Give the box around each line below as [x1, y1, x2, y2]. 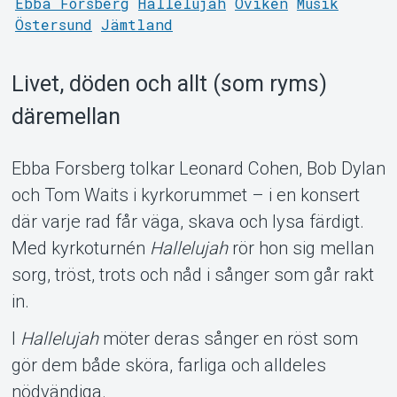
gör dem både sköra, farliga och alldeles [11, 354, 326, 376]
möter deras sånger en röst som [97, 327, 358, 349]
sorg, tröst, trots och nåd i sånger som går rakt [11, 263, 374, 285]
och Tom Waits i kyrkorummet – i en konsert [11, 183, 360, 206]
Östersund [14, 14, 92, 34]
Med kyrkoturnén [11, 237, 150, 259]
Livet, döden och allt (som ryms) [11, 70, 327, 97]
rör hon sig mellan [227, 237, 374, 259]
